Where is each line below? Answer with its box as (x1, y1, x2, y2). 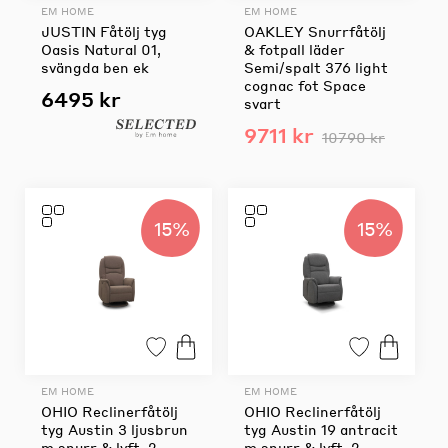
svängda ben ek (41, 57, 149, 76)
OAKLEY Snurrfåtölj (243, 21, 386, 40)
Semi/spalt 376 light (243, 57, 388, 76)
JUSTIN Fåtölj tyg (41, 21, 167, 40)
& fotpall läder (243, 39, 345, 58)
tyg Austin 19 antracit (243, 419, 398, 438)
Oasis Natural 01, (41, 39, 161, 58)
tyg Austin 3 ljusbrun (41, 419, 188, 438)
